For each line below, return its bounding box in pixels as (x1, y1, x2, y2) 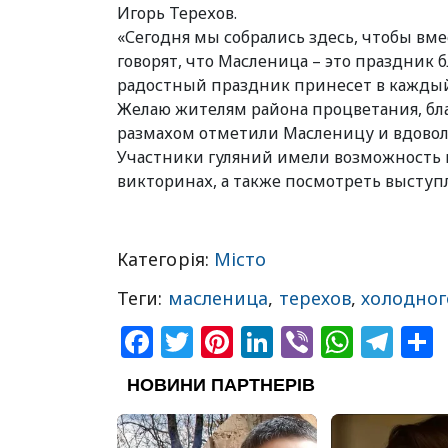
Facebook (153, 320, 301, 363)
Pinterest (233, 320, 372, 363)
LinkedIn (273, 320, 407, 363)
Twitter (193, 320, 301, 363)
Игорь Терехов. (117, 2, 237, 24)
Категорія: (117, 247, 214, 271)
